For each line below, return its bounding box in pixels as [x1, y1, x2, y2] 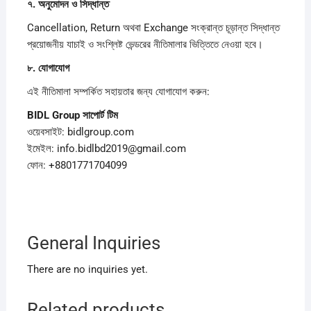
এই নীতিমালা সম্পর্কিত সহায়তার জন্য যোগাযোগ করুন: [26, 85, 210, 98]
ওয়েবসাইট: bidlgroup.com [26, 125, 134, 138]
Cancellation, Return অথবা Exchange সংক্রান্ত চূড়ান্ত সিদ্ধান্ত [26, 21, 280, 34]
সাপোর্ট [82, 108, 107, 121]
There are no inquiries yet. [26, 262, 148, 276]
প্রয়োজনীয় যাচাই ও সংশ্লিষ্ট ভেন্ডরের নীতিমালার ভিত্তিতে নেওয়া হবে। [26, 37, 263, 51]
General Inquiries [26, 232, 160, 253]
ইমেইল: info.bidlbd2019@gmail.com [26, 142, 186, 155]
